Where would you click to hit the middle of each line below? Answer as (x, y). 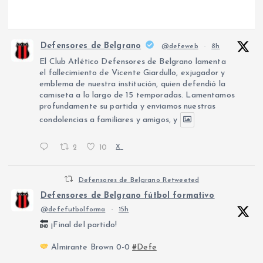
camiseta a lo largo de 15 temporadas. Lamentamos (137, 95)
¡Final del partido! (83, 225)
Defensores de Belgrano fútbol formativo (128, 196)
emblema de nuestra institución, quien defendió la (132, 84)
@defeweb (180, 46)
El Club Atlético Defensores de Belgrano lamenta (133, 62)
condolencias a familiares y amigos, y (109, 120)
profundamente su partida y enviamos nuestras (128, 106)
